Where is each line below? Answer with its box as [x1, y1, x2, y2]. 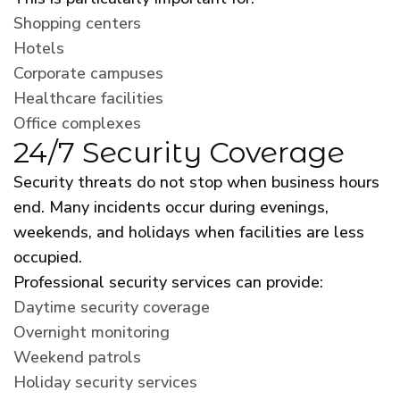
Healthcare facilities [13, 87, 163, 109]
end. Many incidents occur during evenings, [13, 196, 329, 218]
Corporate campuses [13, 62, 163, 84]
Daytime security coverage [13, 296, 210, 318]
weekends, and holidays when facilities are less [13, 221, 364, 243]
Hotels [13, 37, 64, 59]
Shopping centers [13, 12, 141, 34]
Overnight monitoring [13, 321, 170, 343]
